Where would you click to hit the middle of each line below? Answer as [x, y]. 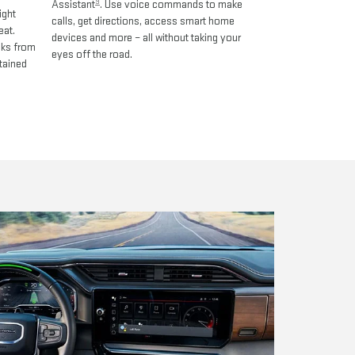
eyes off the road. [92, 55]
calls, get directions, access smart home [143, 21]
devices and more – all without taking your [146, 38]
